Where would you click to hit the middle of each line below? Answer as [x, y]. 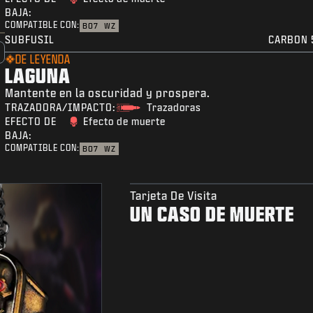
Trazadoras [174, 108]
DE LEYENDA [43, 59]
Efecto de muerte [124, 122]
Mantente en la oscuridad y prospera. [108, 93]
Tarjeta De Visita [173, 196]
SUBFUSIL [30, 40]
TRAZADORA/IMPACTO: [60, 108]
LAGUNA [38, 75]
